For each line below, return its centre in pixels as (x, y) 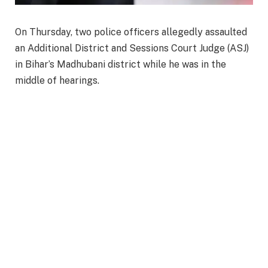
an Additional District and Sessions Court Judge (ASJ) (132, 48)
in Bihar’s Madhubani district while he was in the (121, 65)
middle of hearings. (57, 81)
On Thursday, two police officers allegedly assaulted (131, 32)
